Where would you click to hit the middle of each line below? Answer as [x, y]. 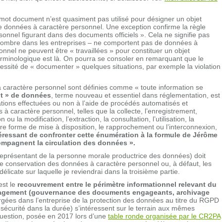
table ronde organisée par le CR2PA [164, 216]
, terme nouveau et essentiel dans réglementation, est [136, 95]
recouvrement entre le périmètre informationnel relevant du [117, 184]
